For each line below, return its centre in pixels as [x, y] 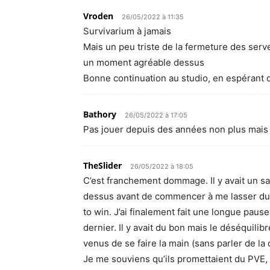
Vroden [98, 16]
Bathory [100, 114]
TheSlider [102, 165]
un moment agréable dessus [144, 62]
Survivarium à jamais [127, 31]
